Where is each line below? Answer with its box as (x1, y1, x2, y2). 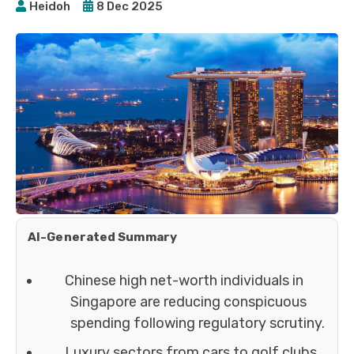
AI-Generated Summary (28, 230, 177, 245)
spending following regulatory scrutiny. (70, 314, 325, 333)
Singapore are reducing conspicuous (70, 293, 307, 311)
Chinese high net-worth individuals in (64, 272, 303, 290)
